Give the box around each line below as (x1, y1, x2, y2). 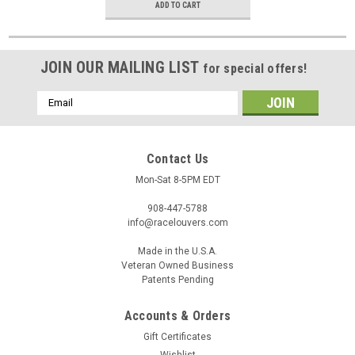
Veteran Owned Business (121, 259, 234, 271)
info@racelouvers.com (127, 216, 228, 228)
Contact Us (146, 151, 209, 166)
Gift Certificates (143, 330, 212, 342)
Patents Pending (141, 273, 214, 285)
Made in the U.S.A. (138, 245, 217, 257)
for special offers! (203, 60, 307, 76)
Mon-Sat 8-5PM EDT (135, 174, 220, 185)
